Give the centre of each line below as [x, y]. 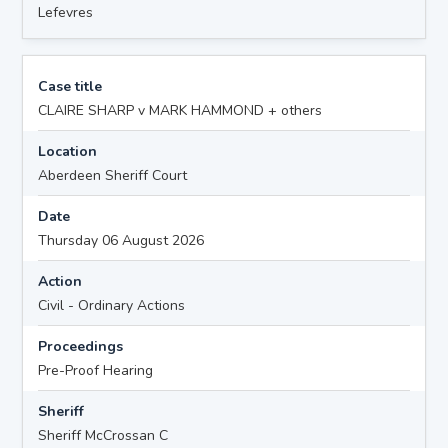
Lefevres [66, 12]
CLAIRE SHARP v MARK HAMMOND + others [180, 110]
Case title [70, 86]
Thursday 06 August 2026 [121, 240]
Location [68, 151]
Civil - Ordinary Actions [112, 305]
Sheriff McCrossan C [103, 435]
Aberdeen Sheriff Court [113, 175]
